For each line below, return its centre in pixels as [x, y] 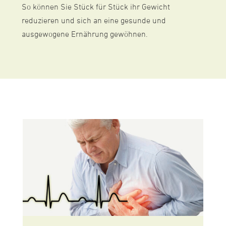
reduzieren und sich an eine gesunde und [94, 21]
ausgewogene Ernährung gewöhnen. [84, 35]
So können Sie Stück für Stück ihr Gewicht [96, 7]
